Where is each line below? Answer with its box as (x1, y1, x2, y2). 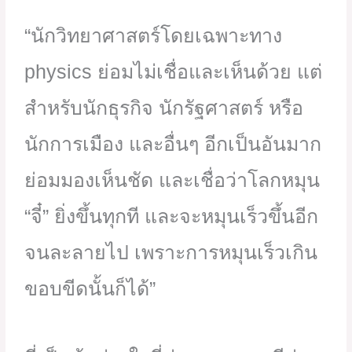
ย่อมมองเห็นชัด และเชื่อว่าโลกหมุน (24, 169, 321, 192)
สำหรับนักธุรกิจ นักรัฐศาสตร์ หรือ (24, 97, 304, 119)
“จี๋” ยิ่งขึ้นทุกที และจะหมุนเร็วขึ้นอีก (24, 205, 319, 228)
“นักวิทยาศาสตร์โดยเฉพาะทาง (24, 24, 283, 47)
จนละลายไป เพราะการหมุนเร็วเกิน (24, 241, 318, 264)
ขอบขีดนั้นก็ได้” (24, 277, 156, 300)
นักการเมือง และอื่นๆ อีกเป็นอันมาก (24, 133, 322, 156)
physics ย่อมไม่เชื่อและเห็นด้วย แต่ (24, 60, 323, 83)
